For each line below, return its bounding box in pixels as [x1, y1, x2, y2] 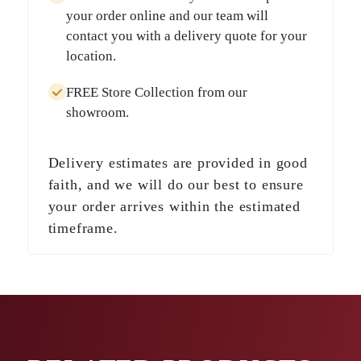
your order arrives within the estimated [48, 198, 301, 215]
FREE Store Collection [65, 85, 194, 101]
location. [65, 48, 116, 64]
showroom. [65, 105, 129, 121]
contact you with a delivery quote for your [65, 28, 307, 44]
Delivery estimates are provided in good [48, 155, 308, 172]
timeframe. [48, 220, 118, 237]
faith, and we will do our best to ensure [48, 176, 304, 193]
